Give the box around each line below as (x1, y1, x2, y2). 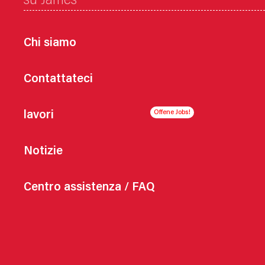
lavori (24, 109, 54, 122)
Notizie (24, 146, 63, 159)
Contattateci (24, 73, 93, 86)
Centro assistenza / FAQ (24, 182, 154, 195)
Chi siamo (24, 37, 76, 50)
